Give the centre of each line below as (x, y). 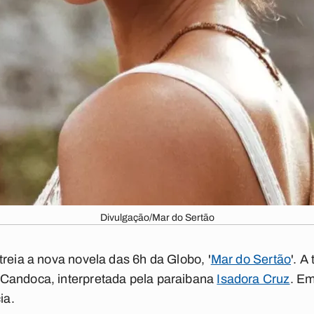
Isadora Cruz (253, 279)
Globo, (186, 259)
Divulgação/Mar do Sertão (157, 218)
